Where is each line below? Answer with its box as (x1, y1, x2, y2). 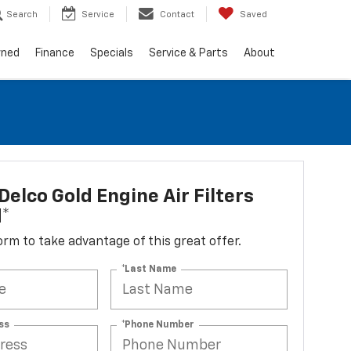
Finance (35, 48, 74, 60)
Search (6, 10, 38, 20)
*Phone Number (121, 320, 195, 330)
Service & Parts (149, 48, 228, 60)
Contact (160, 10, 194, 20)
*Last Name (121, 264, 177, 274)
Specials (90, 48, 133, 60)
